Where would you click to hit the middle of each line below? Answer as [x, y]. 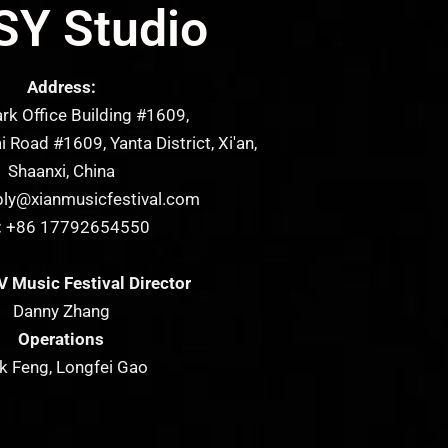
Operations [61, 338]
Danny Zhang [61, 310]
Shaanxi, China [61, 170]
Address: [61, 86]
